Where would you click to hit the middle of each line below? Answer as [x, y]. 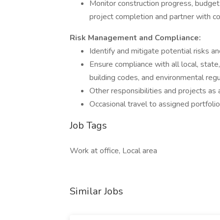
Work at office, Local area [113, 151]
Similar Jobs [96, 191]
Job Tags [88, 125]
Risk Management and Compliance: [135, 38]
